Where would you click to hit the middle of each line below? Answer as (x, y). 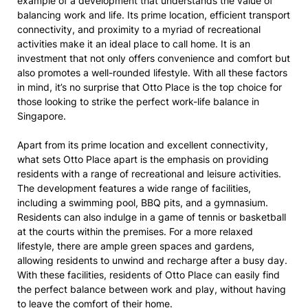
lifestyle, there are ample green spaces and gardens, (136, 246)
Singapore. (42, 116)
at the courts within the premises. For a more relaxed (135, 231)
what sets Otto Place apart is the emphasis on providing (143, 159)
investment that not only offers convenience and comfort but (154, 58)
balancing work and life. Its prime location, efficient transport (154, 15)
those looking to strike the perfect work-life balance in (138, 101)
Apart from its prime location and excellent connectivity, (143, 145)
